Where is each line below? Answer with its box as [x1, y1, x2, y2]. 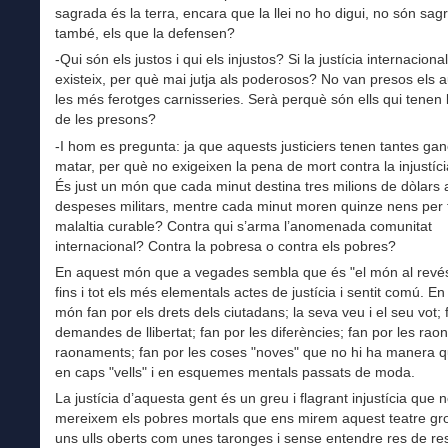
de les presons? [55, 111, 156, 128]
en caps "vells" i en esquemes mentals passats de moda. [55, 363, 415, 380]
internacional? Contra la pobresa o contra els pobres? [55, 237, 396, 254]
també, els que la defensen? [55, 25, 235, 42]
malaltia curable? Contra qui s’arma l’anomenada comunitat [55, 217, 432, 234]
